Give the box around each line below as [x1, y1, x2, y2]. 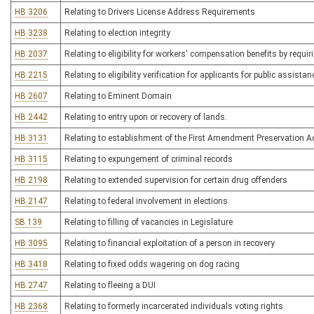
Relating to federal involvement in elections [64, 196, 228, 206]
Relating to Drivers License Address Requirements [64, 7, 255, 17]
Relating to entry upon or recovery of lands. [64, 112, 227, 122]
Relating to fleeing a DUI [64, 280, 156, 290]
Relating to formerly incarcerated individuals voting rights [64, 301, 283, 311]
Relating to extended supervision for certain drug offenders [64, 175, 287, 185]
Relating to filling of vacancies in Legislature [64, 217, 233, 227]
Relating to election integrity [64, 28, 170, 38]
